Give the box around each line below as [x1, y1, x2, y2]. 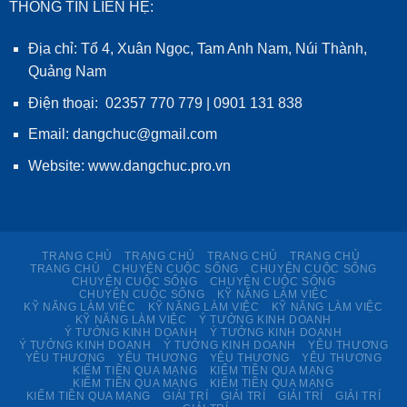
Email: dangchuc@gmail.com [27, 126, 221, 143]
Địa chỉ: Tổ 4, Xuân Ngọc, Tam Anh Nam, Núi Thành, [27, 41, 367, 57]
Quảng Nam [27, 64, 106, 80]
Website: [27, 157, 88, 174]
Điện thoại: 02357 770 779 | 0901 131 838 [27, 94, 303, 111]
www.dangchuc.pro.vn [87, 157, 231, 174]
